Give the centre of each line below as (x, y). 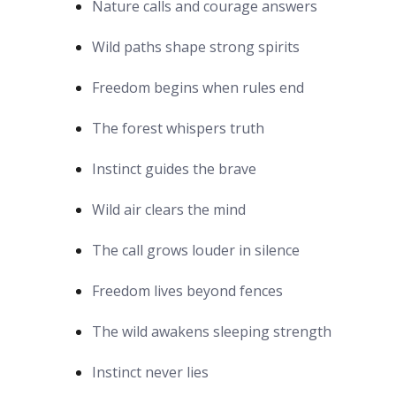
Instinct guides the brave (174, 168)
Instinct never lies (150, 372)
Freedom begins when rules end (198, 87)
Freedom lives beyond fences (187, 290)
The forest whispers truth (178, 128)
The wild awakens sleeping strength (212, 331)
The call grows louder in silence (196, 250)
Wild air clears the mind (169, 209)
